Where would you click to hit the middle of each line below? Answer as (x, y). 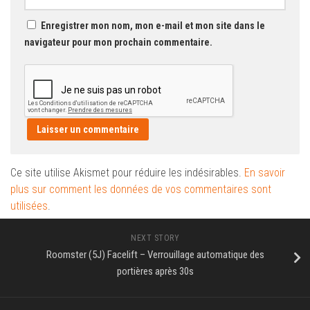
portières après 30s (155, 272)
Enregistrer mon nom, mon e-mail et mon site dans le (153, 26)
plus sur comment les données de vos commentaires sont (141, 190)
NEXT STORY (155, 238)
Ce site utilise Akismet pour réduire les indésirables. (127, 173)
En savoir (265, 173)
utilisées (29, 206)
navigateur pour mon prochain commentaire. (118, 43)
